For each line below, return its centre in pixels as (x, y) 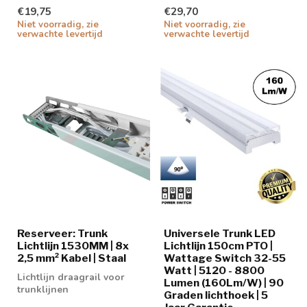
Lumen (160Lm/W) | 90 (224, 283)
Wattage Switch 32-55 (225, 258)
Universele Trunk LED (220, 234)
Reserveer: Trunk (62, 234)
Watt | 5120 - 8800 (214, 271)
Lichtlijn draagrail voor (71, 278)
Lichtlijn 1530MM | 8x (73, 246)
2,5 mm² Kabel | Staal (72, 258)
